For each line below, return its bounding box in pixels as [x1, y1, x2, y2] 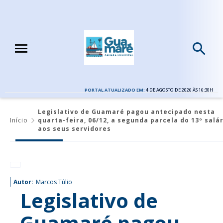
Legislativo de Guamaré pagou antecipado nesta [38, 107, 215, 116]
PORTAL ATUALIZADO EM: [85, 86, 146, 93]
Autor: [13, 177, 33, 186]
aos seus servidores [38, 124, 111, 133]
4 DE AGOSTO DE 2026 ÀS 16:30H [146, 86, 213, 93]
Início [10, 115, 28, 124]
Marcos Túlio [36, 177, 72, 186]
